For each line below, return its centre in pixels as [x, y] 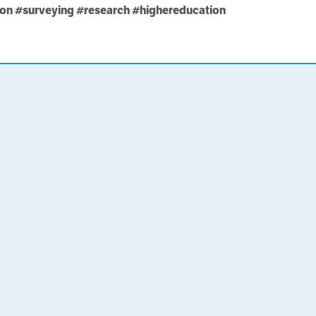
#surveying [45, 10]
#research [103, 10]
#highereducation [179, 10]
